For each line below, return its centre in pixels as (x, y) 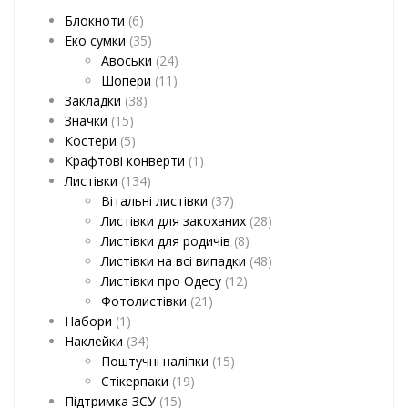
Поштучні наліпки (155, 361)
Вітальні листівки (154, 200)
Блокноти (95, 20)
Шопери (126, 80)
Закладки (93, 100)
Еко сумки (95, 40)
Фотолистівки (144, 301)
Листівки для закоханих (173, 220)
